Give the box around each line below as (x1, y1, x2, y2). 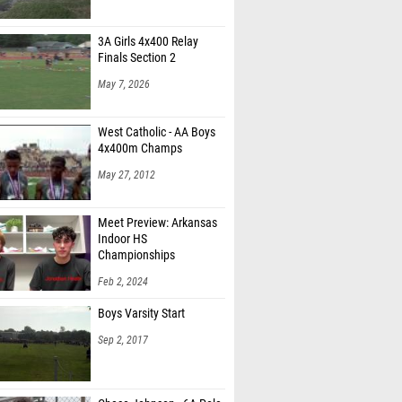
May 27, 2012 (98, 169, 155, 181)
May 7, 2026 (98, 78, 150, 91)
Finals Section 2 (98, 50, 176, 66)
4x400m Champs (98, 141, 182, 156)
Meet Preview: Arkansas (98, 215, 217, 231)
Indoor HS (98, 232, 147, 247)
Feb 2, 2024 (98, 275, 148, 288)
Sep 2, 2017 (98, 334, 148, 346)
